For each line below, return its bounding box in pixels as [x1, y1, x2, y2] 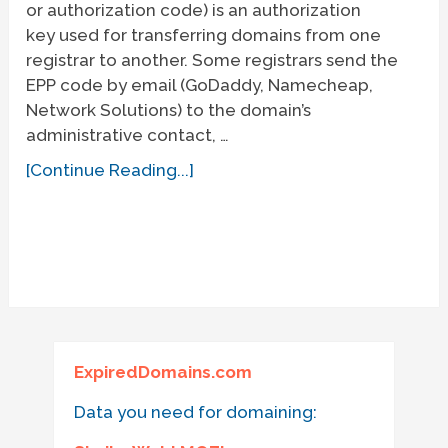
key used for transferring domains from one [26, 24, 382, 45]
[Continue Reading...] [26, 159, 195, 180]
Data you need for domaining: [73, 402, 317, 423]
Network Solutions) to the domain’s [26, 99, 312, 120]
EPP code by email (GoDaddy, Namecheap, [26, 74, 374, 95]
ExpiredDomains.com [73, 362, 252, 383]
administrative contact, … [26, 124, 230, 145]
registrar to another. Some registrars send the [26, 49, 399, 70]
